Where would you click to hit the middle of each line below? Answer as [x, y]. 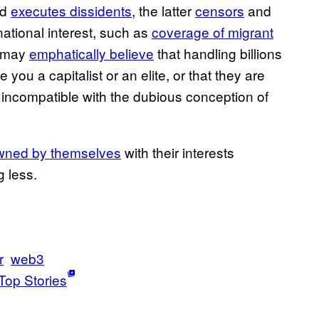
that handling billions [218, 53]
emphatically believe [91, 53]
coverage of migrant [213, 32]
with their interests [178, 152]
